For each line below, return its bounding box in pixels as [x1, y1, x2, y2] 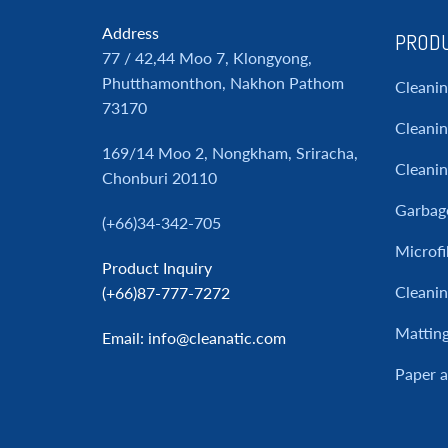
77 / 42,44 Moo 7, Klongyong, [102, 48, 312, 67]
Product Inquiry [102, 258, 212, 277]
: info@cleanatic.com [140, 328, 286, 347]
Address [102, 23, 159, 42]
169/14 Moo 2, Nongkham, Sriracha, [102, 143, 358, 162]
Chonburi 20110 [102, 168, 217, 187]
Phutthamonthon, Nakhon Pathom [102, 73, 344, 92]
